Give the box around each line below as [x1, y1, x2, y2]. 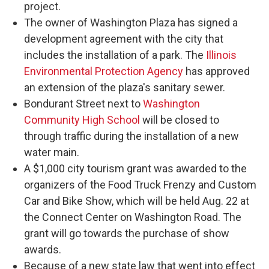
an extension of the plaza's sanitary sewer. [24, 81, 225, 94]
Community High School [24, 113, 140, 127]
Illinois [206, 49, 237, 62]
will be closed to [140, 113, 219, 127]
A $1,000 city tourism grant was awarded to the [24, 162, 247, 175]
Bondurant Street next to [24, 97, 143, 110]
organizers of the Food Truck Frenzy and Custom [24, 178, 256, 192]
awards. [24, 243, 61, 256]
